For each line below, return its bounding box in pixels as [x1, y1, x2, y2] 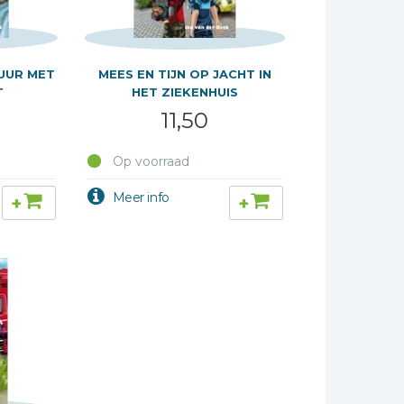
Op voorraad [108, 153, 189, 170]
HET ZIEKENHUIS [131, 85, 238, 99]
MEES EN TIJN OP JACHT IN [97, 67, 271, 81]
